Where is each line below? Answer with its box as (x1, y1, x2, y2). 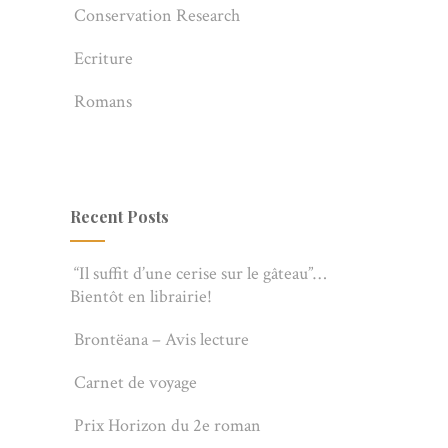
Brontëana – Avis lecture (73, 328, 249, 351)
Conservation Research (73, 4, 240, 27)
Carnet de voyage (73, 371, 197, 394)
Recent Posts (69, 206, 169, 227)
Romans (73, 90, 132, 113)
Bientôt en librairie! (69, 285, 212, 308)
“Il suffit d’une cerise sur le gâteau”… (73, 262, 326, 285)
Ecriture (73, 47, 133, 70)
